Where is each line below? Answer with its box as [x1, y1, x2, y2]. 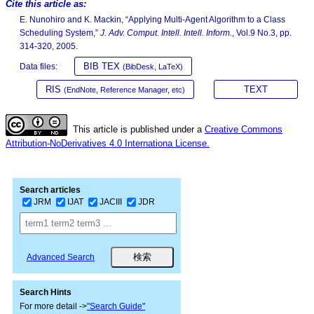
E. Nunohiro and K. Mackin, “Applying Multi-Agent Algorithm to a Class [20, 15, 285, 25]
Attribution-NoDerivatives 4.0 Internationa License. [6, 138, 210, 149]
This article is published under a [73, 124, 205, 135]
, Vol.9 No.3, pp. [232, 28, 292, 38]
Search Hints [20, 287, 71, 297]
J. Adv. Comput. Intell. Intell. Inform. [100, 28, 232, 38]
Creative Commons [205, 124, 282, 135]
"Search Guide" [87, 301, 145, 311]
